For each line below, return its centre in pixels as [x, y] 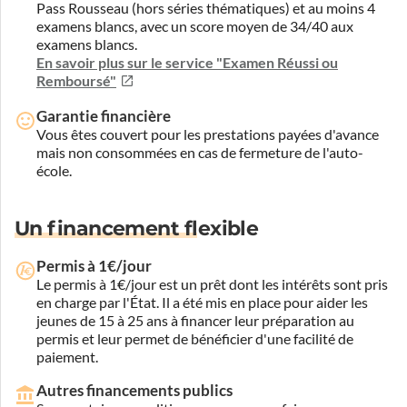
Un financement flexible [137, 228]
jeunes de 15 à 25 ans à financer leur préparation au [195, 320]
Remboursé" [76, 80]
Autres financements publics [134, 390]
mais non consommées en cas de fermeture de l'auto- [200, 152]
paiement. [67, 357]
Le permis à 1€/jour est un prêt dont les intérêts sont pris [212, 284]
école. [54, 170]
